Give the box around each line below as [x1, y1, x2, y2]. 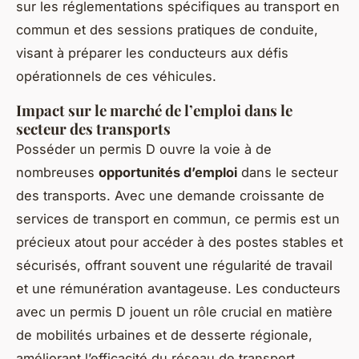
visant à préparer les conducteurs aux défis [16, 44, 288, 61]
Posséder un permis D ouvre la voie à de [16, 140, 272, 157]
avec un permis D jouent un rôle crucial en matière [16, 303, 333, 320]
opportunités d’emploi [99, 163, 237, 180]
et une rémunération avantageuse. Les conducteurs [16, 280, 341, 296]
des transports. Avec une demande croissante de [16, 187, 325, 204]
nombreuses [16, 163, 99, 180]
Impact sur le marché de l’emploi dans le [16, 99, 292, 120]
